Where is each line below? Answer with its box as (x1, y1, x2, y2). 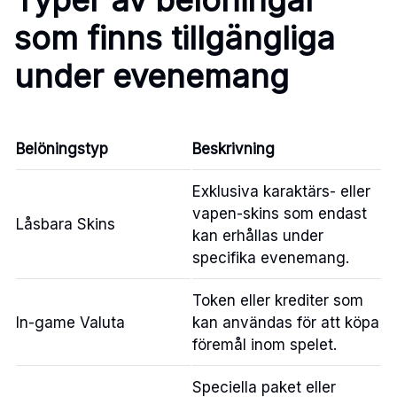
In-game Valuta (16, 313, 125, 331)
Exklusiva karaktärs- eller (192, 182, 370, 200)
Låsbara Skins (16, 214, 115, 233)
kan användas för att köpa (192, 313, 379, 331)
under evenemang (14, 56, 289, 96)
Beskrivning (192, 139, 275, 158)
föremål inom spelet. (192, 335, 337, 354)
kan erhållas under (192, 226, 323, 245)
